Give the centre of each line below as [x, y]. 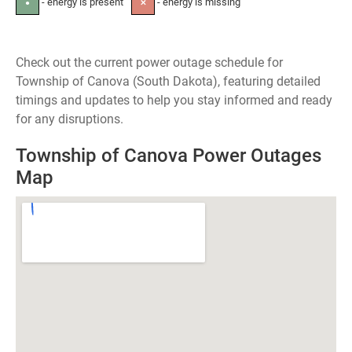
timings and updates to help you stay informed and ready [174, 100]
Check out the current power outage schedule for [149, 62]
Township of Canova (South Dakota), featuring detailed [168, 81]
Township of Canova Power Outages [169, 156]
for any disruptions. [70, 119]
